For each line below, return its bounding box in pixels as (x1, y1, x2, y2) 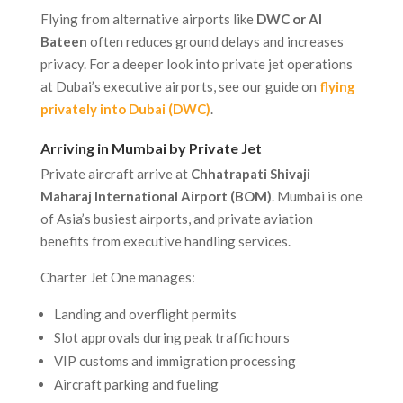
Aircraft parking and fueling (53, 376, 219, 393)
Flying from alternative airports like (40, 11, 256, 28)
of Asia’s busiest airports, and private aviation (40, 210, 313, 228)
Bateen (40, 33, 87, 50)
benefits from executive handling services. (40, 233, 291, 250)
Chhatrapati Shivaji (190, 166, 310, 183)
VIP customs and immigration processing (53, 353, 296, 370)
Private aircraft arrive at (40, 166, 191, 183)
